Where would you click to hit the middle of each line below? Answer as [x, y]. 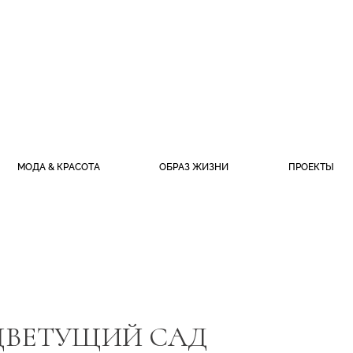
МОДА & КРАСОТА [58, 167]
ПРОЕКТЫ [311, 167]
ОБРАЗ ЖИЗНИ [194, 167]
